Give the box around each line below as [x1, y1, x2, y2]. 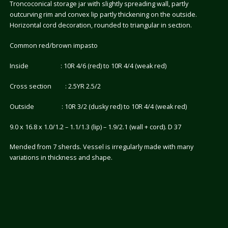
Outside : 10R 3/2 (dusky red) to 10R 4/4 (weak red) [9, 102, 187, 111]
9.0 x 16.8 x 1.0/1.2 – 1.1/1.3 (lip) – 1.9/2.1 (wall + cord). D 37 [9, 122, 181, 131]
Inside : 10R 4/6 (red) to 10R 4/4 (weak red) [9, 61, 166, 70]
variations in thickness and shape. [9, 153, 112, 162]
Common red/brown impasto [9, 41, 98, 50]
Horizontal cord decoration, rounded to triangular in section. [9, 21, 192, 30]
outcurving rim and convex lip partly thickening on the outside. [9, 10, 197, 19]
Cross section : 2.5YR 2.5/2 [9, 81, 101, 91]
